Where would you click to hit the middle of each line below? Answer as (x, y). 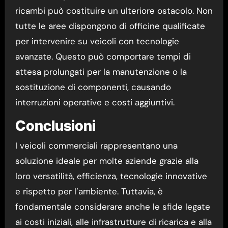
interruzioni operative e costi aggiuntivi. (95, 102)
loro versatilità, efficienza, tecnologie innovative (111, 176)
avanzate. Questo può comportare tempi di (103, 56)
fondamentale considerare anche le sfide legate (112, 207)
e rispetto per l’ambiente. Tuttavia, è (89, 192)
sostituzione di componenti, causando (93, 87)
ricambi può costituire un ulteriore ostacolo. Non (114, 10)
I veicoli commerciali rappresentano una (96, 146)
